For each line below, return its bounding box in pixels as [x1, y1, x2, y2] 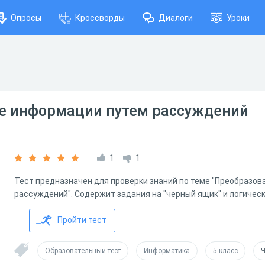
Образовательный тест [45, 247, 121, 255]
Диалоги [159, 13, 193, 22]
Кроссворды [75, 13, 125, 22]
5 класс [213, 247, 238, 255]
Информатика [144, 247, 190, 255]
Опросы [11, 13, 41, 22]
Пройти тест [57, 215, 106, 225]
